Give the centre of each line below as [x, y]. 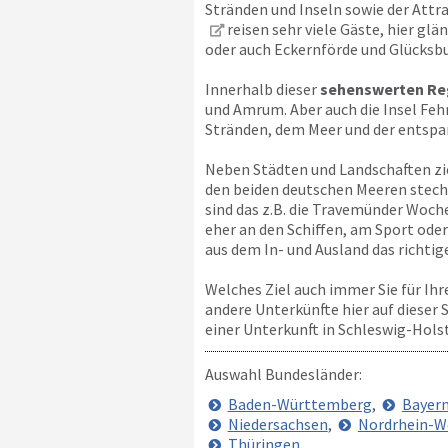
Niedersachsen [277, 424]
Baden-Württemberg [299, 404]
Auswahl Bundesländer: [283, 374]
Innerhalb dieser [262, 89]
